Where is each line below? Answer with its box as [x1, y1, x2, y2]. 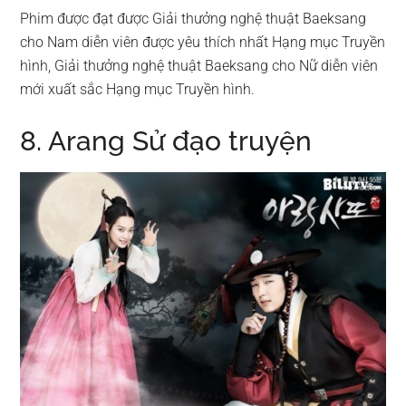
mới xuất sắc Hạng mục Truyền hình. [20, 81, 256, 99]
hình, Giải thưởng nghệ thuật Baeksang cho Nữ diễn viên [20, 57, 379, 75]
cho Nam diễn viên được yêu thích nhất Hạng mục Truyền [20, 34, 386, 52]
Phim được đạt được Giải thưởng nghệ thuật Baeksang [20, 10, 367, 28]
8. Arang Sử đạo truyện [20, 125, 313, 158]
